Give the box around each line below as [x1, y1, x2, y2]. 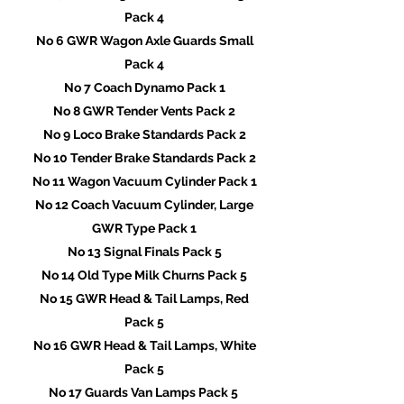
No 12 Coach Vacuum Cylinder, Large [35, 197, 253, 212]
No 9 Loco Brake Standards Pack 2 [42, 127, 246, 142]
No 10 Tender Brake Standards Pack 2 [32, 151, 256, 165]
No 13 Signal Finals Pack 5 [67, 244, 222, 259]
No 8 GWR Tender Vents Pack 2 [53, 104, 235, 118]
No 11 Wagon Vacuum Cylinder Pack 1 [32, 174, 257, 188]
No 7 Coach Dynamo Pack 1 [63, 80, 225, 95]
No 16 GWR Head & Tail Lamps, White [32, 338, 256, 353]
